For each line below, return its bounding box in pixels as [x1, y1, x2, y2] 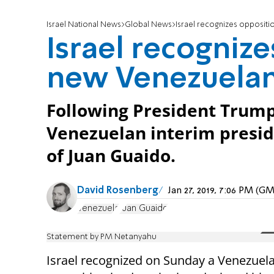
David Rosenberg [77, 186, 158, 196]
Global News [125, 21, 172, 29]
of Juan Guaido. [46, 144, 176, 168]
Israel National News [46, 21, 121, 29]
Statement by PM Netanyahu [46, 232, 157, 241]
